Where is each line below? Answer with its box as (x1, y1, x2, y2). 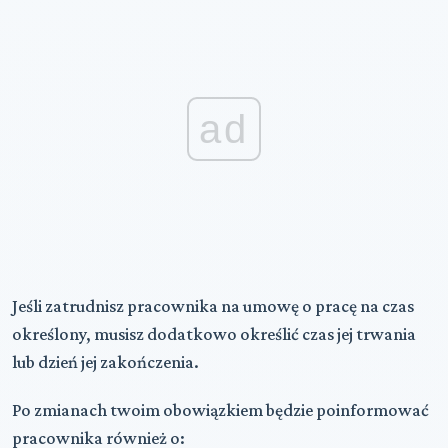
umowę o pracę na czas (243, 295, 414, 316)
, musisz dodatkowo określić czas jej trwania (86, 323, 416, 344)
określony (12, 323, 86, 344)
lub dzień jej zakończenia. (12, 351, 199, 372)
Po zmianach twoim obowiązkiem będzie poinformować (12, 399, 429, 420)
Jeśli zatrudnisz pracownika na (12, 295, 243, 316)
